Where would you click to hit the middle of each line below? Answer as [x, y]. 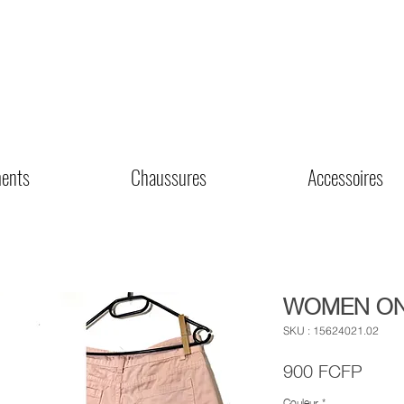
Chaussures [169, 176]
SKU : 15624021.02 [331, 330]
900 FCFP [323, 369]
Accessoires [345, 176]
